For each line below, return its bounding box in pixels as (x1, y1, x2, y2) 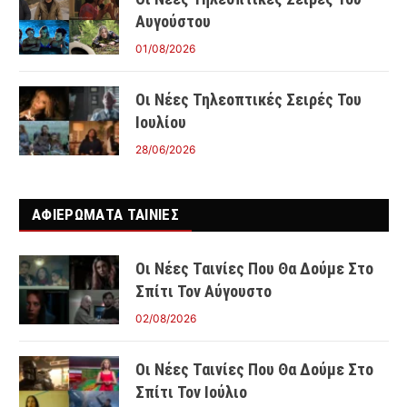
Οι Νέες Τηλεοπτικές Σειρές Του (135, 90, 362, 110)
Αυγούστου (135, 12, 211, 32)
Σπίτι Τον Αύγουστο (135, 282, 272, 302)
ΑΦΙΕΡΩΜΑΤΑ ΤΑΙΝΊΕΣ (32, 205, 180, 224)
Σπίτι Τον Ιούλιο (135, 382, 247, 402)
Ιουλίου (135, 113, 186, 133)
